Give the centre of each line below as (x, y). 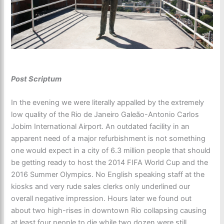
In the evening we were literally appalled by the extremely (108, 102)
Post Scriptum (36, 79)
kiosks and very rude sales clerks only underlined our (101, 186)
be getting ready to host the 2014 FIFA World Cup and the (110, 162)
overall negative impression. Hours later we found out (101, 198)
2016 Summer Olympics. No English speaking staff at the (108, 174)
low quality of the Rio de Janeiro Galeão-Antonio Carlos (105, 114)
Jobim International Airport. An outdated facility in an (100, 126)
